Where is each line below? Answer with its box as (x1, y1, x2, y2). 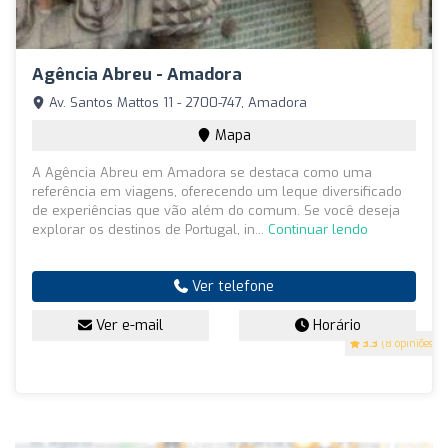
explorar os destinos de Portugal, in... (32, 221, 268, 239)
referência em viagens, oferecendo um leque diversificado (32, 183, 402, 201)
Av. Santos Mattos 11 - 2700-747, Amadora (45, 94, 307, 112)
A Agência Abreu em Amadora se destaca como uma (32, 164, 372, 182)
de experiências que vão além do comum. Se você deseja (32, 202, 400, 220)
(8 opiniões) (378, 337, 437, 351)
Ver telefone (188, 277, 274, 297)
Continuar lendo (268, 221, 368, 239)
